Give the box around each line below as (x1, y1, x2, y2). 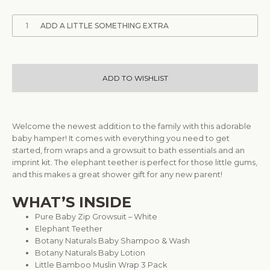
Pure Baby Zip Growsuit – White (35, 212, 158, 222)
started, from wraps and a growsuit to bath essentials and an (12, 146, 245, 155)
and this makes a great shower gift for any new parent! (12, 170, 222, 180)
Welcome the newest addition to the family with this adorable (12, 122, 251, 131)
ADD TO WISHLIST (102, 74, 168, 83)
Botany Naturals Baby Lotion (35, 248, 146, 258)
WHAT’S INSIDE (12, 193, 131, 212)
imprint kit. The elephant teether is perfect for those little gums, (12, 158, 257, 168)
